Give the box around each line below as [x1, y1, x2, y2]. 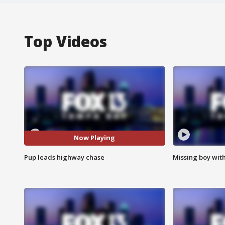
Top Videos [24, 31, 107, 52]
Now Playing [74, 133, 116, 143]
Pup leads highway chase [24, 152, 104, 162]
